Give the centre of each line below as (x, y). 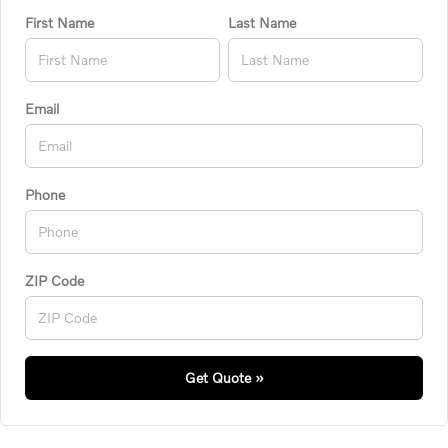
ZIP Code (55, 281)
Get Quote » (224, 378)
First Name (60, 23)
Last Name (262, 23)
